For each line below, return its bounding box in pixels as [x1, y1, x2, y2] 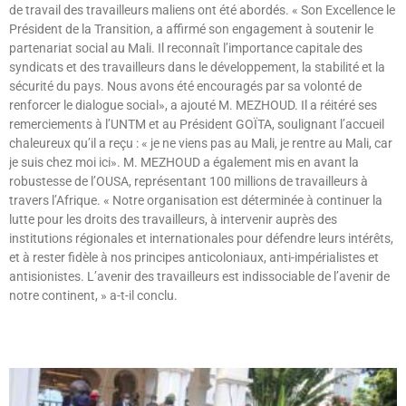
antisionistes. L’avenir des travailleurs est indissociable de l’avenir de [9, 268, 390, 284]
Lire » [9, 320, 34, 333]
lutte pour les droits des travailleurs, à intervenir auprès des [9, 211, 337, 227]
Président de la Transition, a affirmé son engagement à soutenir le [9, 21, 373, 36]
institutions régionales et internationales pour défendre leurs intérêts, [9, 230, 393, 246]
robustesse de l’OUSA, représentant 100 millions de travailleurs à [9, 173, 368, 188]
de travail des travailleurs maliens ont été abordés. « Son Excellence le [9, 2, 395, 17]
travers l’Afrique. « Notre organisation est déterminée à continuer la [9, 192, 382, 208]
